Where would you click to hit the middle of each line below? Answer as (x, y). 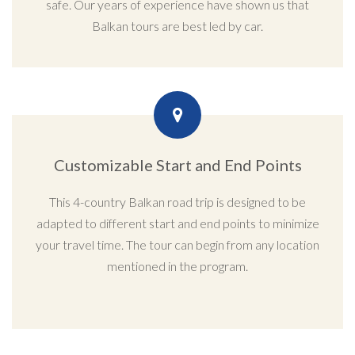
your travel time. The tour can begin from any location (177, 244)
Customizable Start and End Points (177, 164)
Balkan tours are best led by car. (177, 25)
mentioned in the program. (177, 265)
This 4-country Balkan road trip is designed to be (177, 201)
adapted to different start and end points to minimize (177, 223)
